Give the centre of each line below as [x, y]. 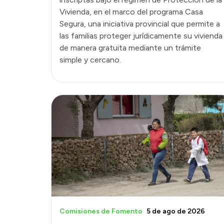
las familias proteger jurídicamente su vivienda [141, 35]
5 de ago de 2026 [176, 211]
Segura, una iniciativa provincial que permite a [140, 23]
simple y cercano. [90, 59]
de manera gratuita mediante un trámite [130, 47]
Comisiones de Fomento [101, 211]
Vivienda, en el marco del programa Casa [131, 11]
